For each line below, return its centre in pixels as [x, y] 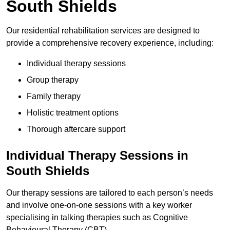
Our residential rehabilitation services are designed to [103, 31]
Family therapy [54, 97]
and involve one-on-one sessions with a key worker [99, 205]
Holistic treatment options [73, 113]
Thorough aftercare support [76, 129]
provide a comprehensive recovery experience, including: [110, 43]
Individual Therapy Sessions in [97, 156]
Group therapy [53, 80]
